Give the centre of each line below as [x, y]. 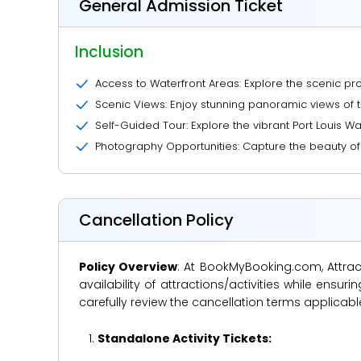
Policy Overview [129, 267]
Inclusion [109, 52]
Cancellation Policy [156, 220]
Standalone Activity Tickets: [184, 338]
